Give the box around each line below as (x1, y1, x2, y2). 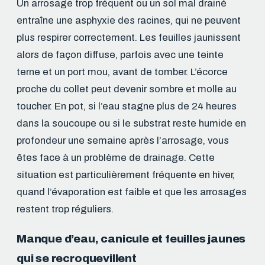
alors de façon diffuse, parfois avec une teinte (17, 49, 224, 61)
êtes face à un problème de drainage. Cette (17, 152, 215, 164)
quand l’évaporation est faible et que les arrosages (17, 186, 247, 198)
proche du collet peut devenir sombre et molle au (17, 83, 237, 95)
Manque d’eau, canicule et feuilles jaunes (17, 232, 246, 245)
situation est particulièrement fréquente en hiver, (17, 169, 235, 181)
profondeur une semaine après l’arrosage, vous (17, 135, 229, 147)
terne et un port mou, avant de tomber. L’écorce (17, 66, 228, 78)
